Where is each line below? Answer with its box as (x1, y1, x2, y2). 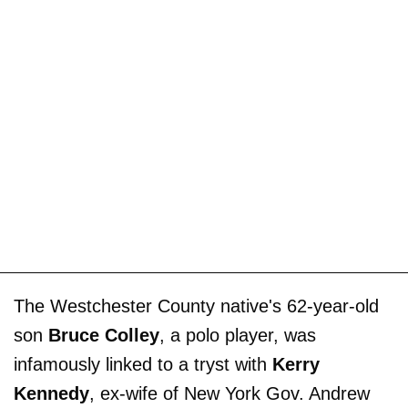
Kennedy (14, 382, 89, 403)
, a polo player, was (159, 324, 316, 345)
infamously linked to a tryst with (14, 353, 272, 374)
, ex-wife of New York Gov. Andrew (89, 382, 370, 403)
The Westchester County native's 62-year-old (14, 295, 379, 316)
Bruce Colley (48, 324, 159, 345)
